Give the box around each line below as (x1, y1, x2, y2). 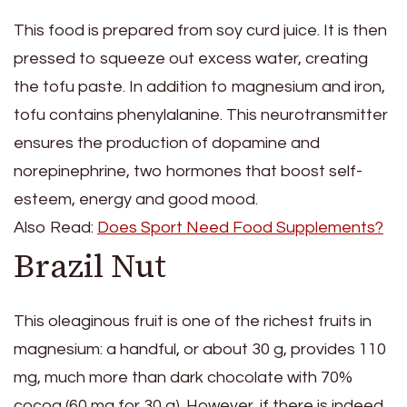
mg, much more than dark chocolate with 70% (14, 368, 352, 386)
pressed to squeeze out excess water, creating (14, 50, 368, 68)
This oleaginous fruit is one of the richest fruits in (14, 312, 372, 330)
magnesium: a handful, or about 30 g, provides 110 (14, 340, 386, 358)
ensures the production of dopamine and (14, 134, 320, 153)
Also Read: (14, 219, 97, 237)
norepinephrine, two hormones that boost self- (14, 163, 362, 181)
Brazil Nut (14, 244, 166, 289)
